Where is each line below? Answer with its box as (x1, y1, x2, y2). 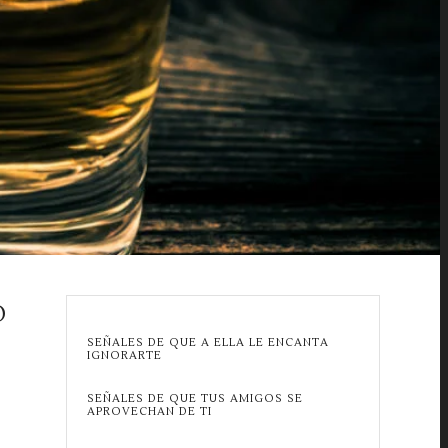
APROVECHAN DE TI (86, 404, 212, 419)
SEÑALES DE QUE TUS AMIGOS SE (86, 391, 303, 406)
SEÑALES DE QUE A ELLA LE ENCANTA (86, 335, 329, 350)
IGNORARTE (86, 348, 162, 363)
